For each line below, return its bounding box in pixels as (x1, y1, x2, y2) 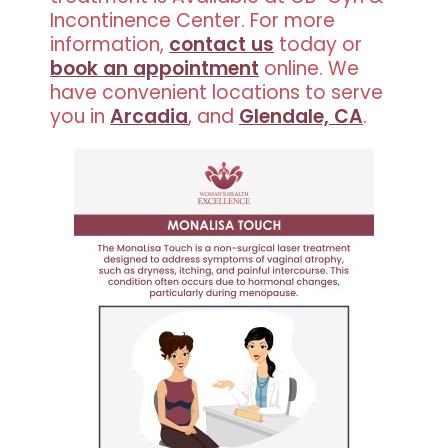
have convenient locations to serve (50, 78, 383, 106)
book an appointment (50, 54, 259, 82)
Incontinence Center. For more (50, 6, 335, 34)
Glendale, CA (239, 102, 363, 130)
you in (50, 102, 110, 130)
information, (50, 30, 169, 58)
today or (274, 30, 362, 58)
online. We (264, 54, 359, 82)
